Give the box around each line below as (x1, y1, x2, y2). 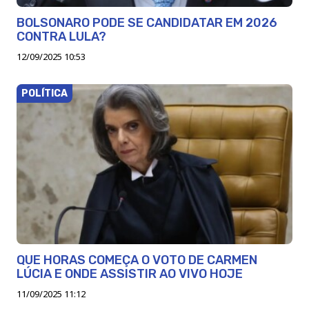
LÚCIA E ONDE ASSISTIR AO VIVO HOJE (17, 266, 243, 281)
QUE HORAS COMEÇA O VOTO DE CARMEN (17, 252, 257, 268)
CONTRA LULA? (17, 28, 106, 44)
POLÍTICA (21, 87, 68, 99)
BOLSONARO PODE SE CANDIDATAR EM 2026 (17, 14, 277, 30)
